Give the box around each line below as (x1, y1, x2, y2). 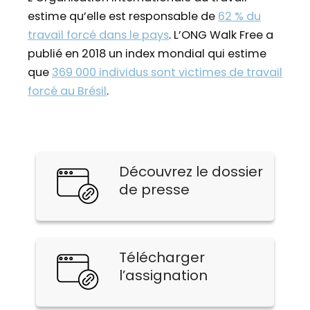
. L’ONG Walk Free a (169, 26, 273, 43)
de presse (119, 180, 190, 200)
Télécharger (119, 248, 205, 268)
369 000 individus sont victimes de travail (52, 64, 282, 80)
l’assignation (119, 266, 208, 286)
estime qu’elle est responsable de (28, 8, 218, 24)
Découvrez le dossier (119, 162, 263, 182)
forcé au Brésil (28, 82, 107, 99)
